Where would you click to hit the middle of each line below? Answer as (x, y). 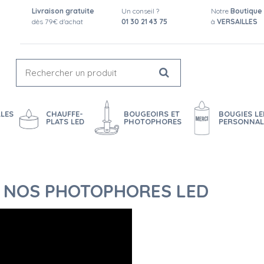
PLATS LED (65, 121)
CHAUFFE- (64, 114)
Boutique (246, 11)
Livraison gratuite (63, 11)
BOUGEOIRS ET (151, 114)
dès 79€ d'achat (58, 22)
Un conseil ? (140, 11)
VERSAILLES (237, 22)
